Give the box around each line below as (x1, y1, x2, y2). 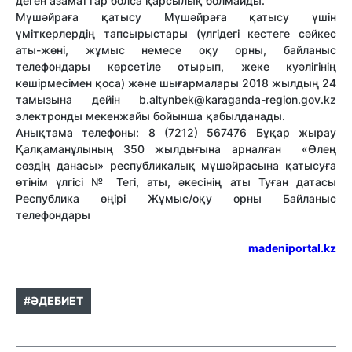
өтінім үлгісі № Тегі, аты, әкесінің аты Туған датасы (16, 175, 336, 189)
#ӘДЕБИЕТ (24, 294, 83, 308)
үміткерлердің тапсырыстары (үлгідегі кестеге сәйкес (16, 27, 336, 41)
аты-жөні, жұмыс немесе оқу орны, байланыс (16, 43, 336, 57)
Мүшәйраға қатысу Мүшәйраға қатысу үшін (16, 10, 336, 24)
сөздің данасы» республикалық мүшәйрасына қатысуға (16, 159, 336, 173)
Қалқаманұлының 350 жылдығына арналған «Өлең (16, 142, 336, 156)
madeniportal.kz (248, 241, 336, 255)
